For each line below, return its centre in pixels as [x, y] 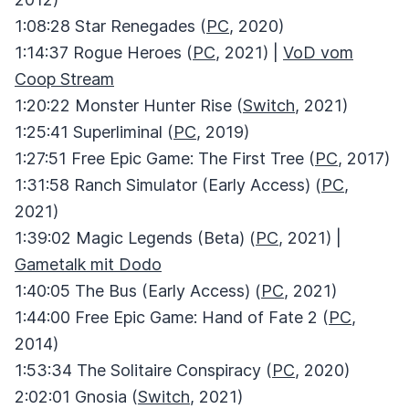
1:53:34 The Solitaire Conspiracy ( [143, 370]
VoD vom [318, 52]
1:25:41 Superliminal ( [94, 132]
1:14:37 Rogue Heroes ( [104, 52]
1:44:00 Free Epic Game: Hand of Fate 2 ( [172, 317]
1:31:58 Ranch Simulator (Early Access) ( [168, 185]
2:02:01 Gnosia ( [76, 397]
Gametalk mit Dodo [88, 264]
